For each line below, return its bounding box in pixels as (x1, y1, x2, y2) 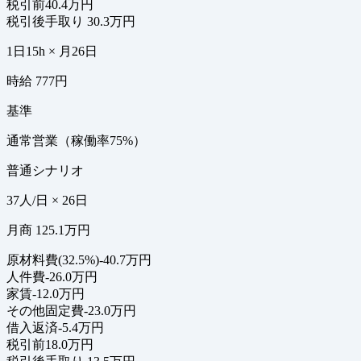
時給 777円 (6, 74, 68, 89)
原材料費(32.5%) (6, 253, 99, 268)
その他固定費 (6, 304, 84, 318)
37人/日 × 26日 (6, 193, 88, 208)
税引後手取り (6, 15, 84, 29)
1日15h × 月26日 (6, 44, 98, 59)
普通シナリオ (6, 164, 84, 178)
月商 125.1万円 (6, 223, 90, 238)
